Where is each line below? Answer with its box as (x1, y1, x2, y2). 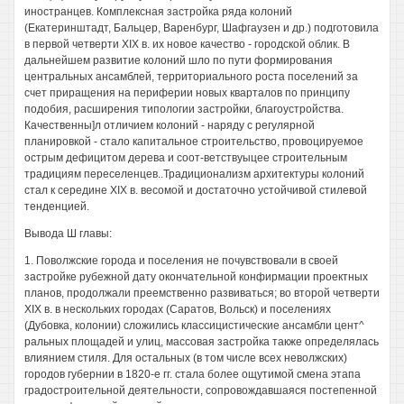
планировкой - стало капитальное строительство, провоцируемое (24, 135, 363, 148)
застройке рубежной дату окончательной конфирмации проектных (24, 271, 368, 283)
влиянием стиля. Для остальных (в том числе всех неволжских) (24, 352, 347, 364)
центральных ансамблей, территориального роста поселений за (24, 70, 358, 83)
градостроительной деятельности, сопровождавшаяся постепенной (24, 384, 377, 397)
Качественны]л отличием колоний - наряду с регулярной (24, 119, 315, 132)
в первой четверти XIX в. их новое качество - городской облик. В (24, 38, 350, 50)
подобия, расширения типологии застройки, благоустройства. (24, 103, 344, 115)
